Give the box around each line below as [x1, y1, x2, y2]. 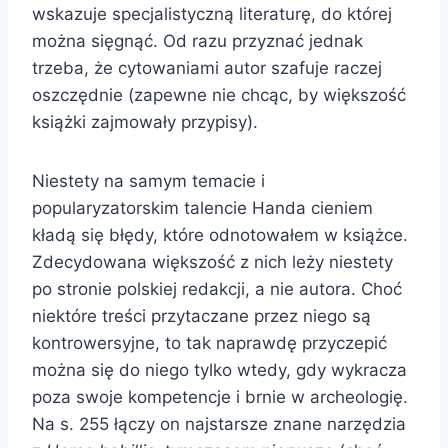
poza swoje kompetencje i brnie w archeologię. [32, 386, 408, 407]
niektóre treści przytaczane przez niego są [32, 305, 371, 326]
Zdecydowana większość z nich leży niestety [32, 251, 393, 272]
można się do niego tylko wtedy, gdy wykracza [32, 359, 407, 380]
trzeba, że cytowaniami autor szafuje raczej [32, 57, 382, 78]
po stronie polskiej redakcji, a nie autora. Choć [32, 278, 402, 299]
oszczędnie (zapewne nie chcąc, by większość [32, 84, 406, 105]
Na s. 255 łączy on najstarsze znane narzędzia [32, 413, 406, 434]
